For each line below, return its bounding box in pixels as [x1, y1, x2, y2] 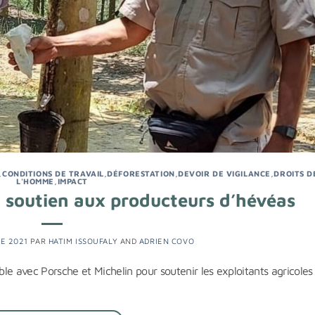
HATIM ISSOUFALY [48, 236, 118, 246]
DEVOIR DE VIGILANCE [178, 168, 271, 178]
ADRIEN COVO [139, 236, 195, 246]
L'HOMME [16, 176, 54, 186]
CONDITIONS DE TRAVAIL [2, 168, 104, 178]
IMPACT [57, 176, 88, 186]
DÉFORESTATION [107, 168, 175, 178]
